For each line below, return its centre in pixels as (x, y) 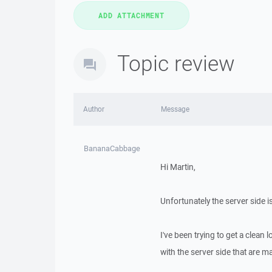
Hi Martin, (178, 167)
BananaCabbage (112, 148)
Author (94, 109)
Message (175, 109)
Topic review (176, 63)
